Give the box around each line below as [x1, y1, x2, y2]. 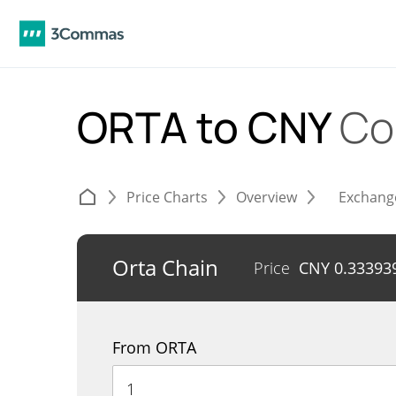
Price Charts [126, 187, 208, 207]
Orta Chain [112, 253, 218, 282]
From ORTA [112, 337, 196, 358]
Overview [236, 187, 297, 207]
